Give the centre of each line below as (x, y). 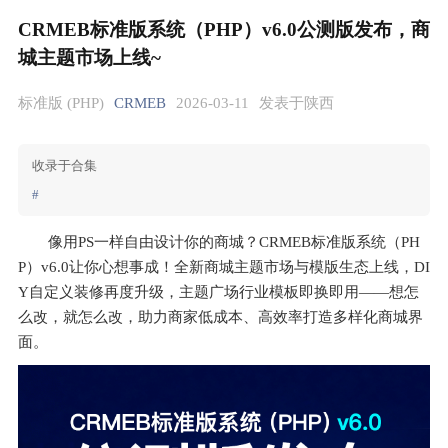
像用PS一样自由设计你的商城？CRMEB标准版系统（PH (234, 242)
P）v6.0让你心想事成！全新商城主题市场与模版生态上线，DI (224, 267)
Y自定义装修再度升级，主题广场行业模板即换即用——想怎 (218, 292)
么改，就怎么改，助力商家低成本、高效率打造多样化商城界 (220, 317)
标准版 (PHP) (61, 103)
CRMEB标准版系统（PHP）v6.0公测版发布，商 (224, 29)
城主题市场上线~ (89, 57)
